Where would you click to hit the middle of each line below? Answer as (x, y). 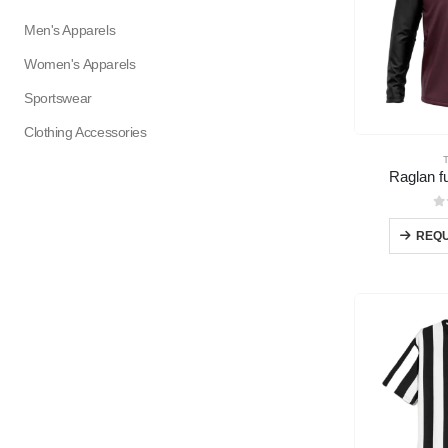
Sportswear (58, 98)
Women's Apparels (80, 64)
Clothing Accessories (85, 132)
